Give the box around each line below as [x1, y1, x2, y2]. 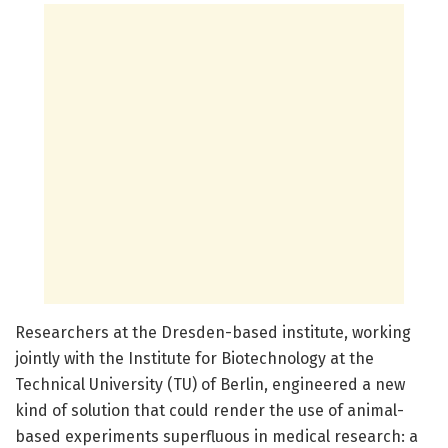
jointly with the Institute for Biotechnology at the [15, 349, 374, 369]
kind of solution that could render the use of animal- [15, 401, 404, 421]
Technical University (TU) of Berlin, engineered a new [15, 375, 405, 395]
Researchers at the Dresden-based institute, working [15, 323, 411, 343]
